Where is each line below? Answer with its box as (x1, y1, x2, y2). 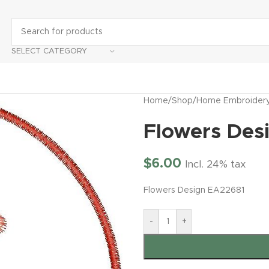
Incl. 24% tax (185, 159, 246, 170)
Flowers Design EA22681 (144, 186, 244, 195)
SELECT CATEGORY (11, 47, 88, 55)
